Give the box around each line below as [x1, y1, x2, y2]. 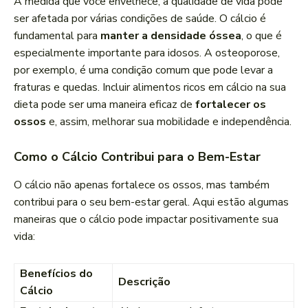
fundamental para [14, 28, 100, 44]
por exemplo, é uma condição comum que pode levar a [14, 63, 273, 78]
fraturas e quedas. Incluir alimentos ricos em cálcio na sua [14, 80, 286, 96]
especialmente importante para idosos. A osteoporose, [14, 45, 280, 61]
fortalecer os [195, 97, 266, 113]
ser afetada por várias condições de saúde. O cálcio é [14, 11, 266, 27]
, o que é [241, 28, 282, 44]
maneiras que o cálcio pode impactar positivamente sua [14, 212, 278, 228]
